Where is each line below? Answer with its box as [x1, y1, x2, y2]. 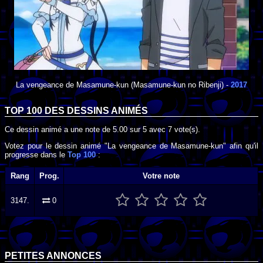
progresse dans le [5, 150, 68, 159]
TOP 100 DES [5, 106, 67, 116]
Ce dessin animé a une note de [5, 124, 113, 134]
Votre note [142, 171, 180, 181]
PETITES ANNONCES [5, 251, 102, 261]
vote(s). [172, 124, 200, 134]
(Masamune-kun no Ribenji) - [129, 80, 231, 89]
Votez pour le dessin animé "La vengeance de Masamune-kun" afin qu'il [5, 141, 258, 150]
